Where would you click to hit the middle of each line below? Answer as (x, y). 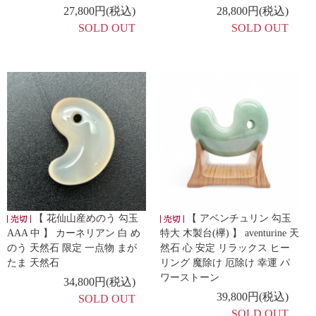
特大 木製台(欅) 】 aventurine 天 (230, 233)
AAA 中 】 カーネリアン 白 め (74, 233)
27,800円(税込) (100, 11)
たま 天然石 (33, 262)
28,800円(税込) (253, 11)
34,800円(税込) (100, 281)
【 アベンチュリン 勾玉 (238, 218)
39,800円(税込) (253, 296)
